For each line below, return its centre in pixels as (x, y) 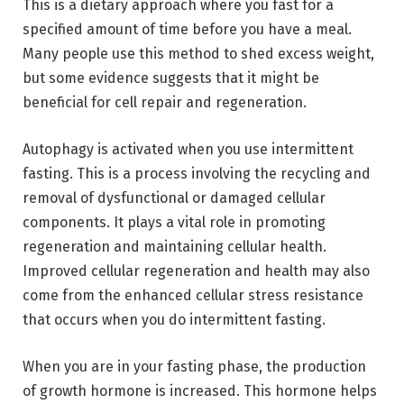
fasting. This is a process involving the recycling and (197, 173)
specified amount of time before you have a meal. (187, 30)
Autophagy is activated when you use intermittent (188, 149)
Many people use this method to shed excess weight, (198, 54)
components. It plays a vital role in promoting (174, 222)
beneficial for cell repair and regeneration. (165, 103)
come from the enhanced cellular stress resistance (193, 295)
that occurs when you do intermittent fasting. (174, 319)
